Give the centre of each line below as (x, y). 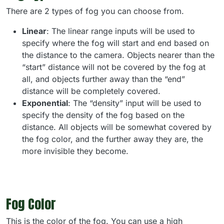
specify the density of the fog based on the (103, 115)
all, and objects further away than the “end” (103, 79)
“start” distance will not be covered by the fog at (114, 67)
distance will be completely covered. (91, 91)
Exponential (45, 103)
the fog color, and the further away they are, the (112, 139)
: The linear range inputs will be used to (121, 31)
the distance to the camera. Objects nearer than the (118, 55)
